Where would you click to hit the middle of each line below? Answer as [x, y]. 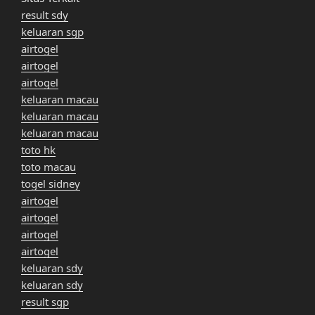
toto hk [38, 150]
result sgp [45, 302]
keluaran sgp [52, 32]
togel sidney [51, 184]
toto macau [49, 167]
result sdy [45, 15]
